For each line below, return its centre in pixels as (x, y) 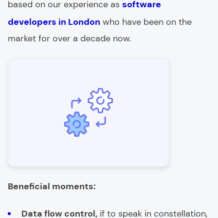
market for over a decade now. (70, 38)
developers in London (54, 22)
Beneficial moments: (52, 186)
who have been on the (146, 22)
